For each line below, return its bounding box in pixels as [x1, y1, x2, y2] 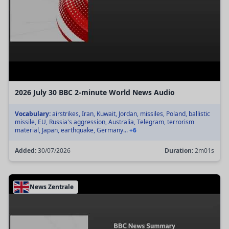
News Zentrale [30, 182, 74, 192]
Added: [15, 146, 36, 155]
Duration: [165, 146, 193, 155]
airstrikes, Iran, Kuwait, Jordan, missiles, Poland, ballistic [51, 109, 210, 119]
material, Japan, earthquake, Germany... [15, 126, 129, 135]
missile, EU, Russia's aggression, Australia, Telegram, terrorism [15, 118, 194, 127]
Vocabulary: [15, 109, 51, 119]
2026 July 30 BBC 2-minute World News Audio [15, 87, 175, 98]
